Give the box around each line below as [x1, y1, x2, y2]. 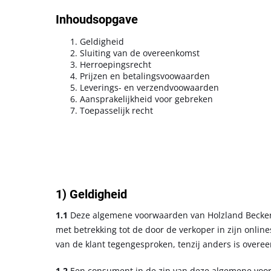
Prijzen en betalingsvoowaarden [80, 70, 210, 82]
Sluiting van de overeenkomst [80, 47, 200, 59]
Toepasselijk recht [80, 105, 153, 116]
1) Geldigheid [56, 186, 127, 201]
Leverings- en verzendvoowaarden [80, 82, 219, 93]
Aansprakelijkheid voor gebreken [80, 93, 213, 105]
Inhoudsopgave [56, 12, 138, 27]
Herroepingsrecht [80, 59, 151, 70]
